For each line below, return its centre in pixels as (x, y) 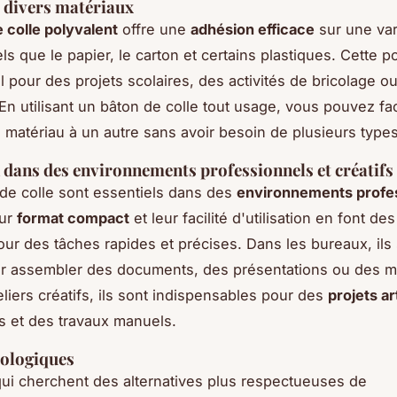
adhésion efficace (253, 30)
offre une (154, 30)
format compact (73, 218)
